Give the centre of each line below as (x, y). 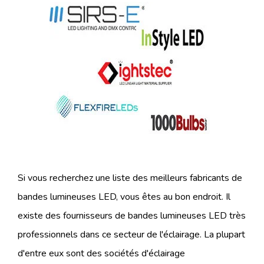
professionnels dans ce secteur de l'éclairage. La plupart (131, 235)
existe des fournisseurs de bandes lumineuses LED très (132, 216)
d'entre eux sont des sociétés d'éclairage (101, 254)
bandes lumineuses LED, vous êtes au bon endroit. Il (124, 197)
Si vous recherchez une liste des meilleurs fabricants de (130, 178)
